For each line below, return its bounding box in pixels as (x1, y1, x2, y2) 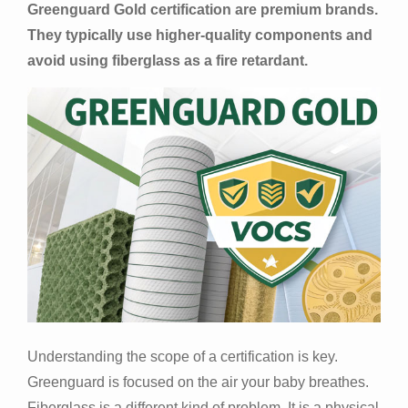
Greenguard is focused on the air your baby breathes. (27, 373, 369, 390)
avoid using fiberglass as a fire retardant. (27, 53, 308, 69)
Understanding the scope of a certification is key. (27, 348, 338, 364)
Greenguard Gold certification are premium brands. (27, 2, 378, 18)
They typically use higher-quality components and (27, 27, 372, 44)
